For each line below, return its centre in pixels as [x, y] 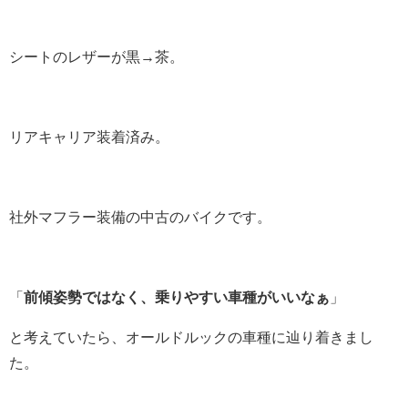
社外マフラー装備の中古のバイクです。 [140, 218]
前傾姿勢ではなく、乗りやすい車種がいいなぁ [177, 298]
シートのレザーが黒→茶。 [97, 57]
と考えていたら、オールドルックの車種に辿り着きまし [191, 338]
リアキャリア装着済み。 [89, 138]
